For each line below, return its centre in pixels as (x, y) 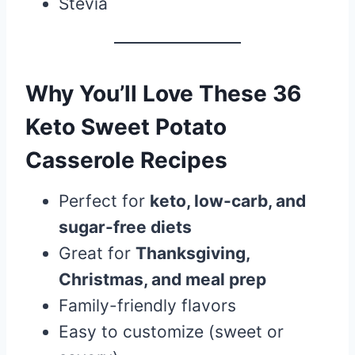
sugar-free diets (125, 227)
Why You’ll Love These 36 (163, 93)
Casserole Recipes (126, 160)
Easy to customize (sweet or (171, 331)
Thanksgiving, (193, 253)
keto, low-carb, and (228, 200)
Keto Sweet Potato (126, 126)
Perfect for (104, 200)
